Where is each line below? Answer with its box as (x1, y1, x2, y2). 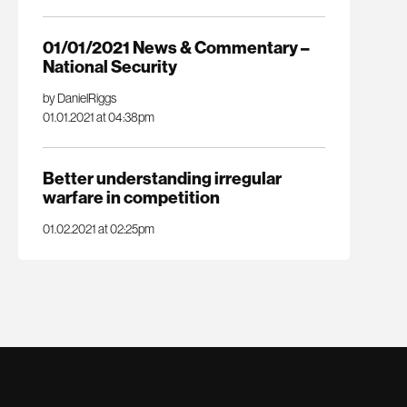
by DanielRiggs (42, 90, 116, 105)
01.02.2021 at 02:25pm (42, 222, 154, 237)
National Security (42, 55, 177, 77)
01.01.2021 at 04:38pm (42, 109, 154, 124)
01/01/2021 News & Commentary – (42, 36, 309, 58)
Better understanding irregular (42, 168, 282, 190)
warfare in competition (42, 187, 220, 209)
